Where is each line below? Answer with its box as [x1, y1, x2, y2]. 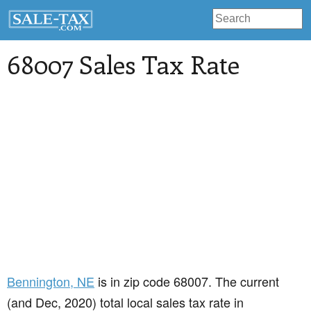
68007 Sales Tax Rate [7, 47, 239, 81]
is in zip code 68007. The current [94, 272, 279, 291]
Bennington [7, 272, 70, 291]
